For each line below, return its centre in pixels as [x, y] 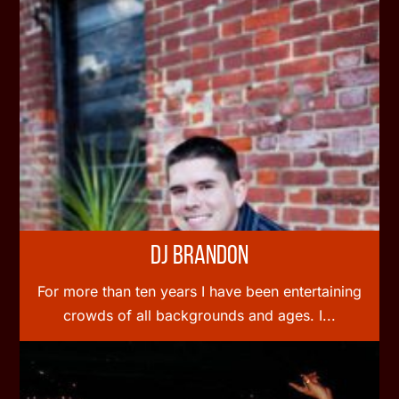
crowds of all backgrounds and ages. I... [199, 315]
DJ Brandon [199, 256]
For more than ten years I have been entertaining [199, 291]
